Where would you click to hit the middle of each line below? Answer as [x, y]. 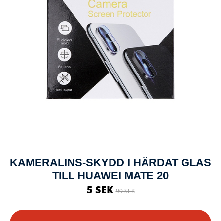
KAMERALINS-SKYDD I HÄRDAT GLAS [110, 162]
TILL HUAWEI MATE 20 [110, 175]
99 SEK [125, 191]
